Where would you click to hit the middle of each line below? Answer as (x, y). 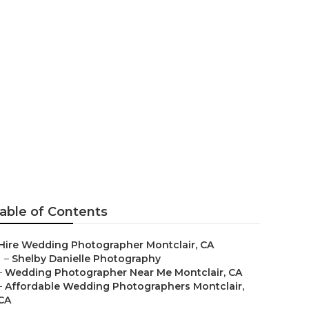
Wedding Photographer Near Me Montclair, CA (123, 272)
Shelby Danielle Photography (86, 259)
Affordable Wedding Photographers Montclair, (124, 286)
